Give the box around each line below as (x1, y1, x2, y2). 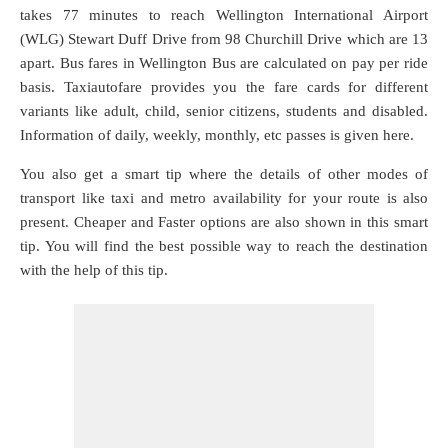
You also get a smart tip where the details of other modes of (20, 166, 428, 182)
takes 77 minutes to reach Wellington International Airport (20, 7, 428, 23)
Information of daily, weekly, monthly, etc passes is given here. (20, 127, 414, 143)
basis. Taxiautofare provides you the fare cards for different (20, 79, 428, 95)
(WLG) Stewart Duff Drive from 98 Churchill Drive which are (20, 31, 412, 47)
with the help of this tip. (20, 262, 168, 278)
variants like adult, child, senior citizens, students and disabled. (20, 103, 428, 119)
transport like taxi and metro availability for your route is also (20, 190, 428, 206)
